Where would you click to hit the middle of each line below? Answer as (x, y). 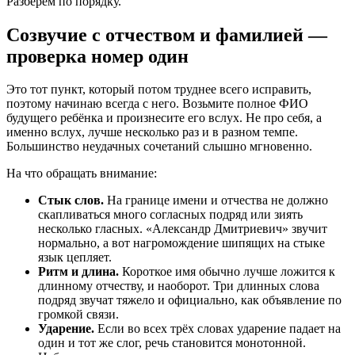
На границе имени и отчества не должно (216, 200)
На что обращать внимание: (82, 174)
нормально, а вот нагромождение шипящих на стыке (181, 243)
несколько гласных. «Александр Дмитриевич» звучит (183, 229)
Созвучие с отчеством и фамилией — (167, 34)
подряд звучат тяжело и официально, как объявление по (190, 300)
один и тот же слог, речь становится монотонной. (172, 343)
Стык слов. (71, 200)
